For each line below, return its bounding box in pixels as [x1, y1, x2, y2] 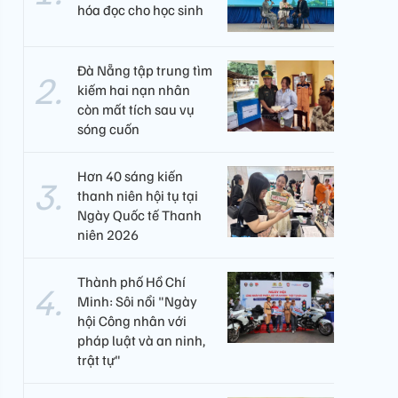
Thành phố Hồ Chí [77, 273, 186, 291]
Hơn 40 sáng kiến [77, 167, 183, 185]
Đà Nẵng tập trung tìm [77, 61, 212, 79]
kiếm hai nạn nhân [77, 81, 190, 99]
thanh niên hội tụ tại [77, 187, 198, 204]
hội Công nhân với [77, 312, 187, 330]
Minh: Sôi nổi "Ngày [77, 292, 197, 310]
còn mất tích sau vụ [77, 100, 195, 118]
